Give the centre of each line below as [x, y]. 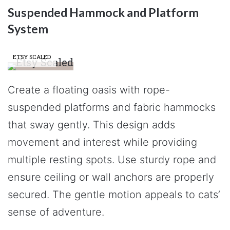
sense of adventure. [56, 212]
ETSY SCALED [32, 56]
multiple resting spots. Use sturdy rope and [112, 159]
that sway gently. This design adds [91, 124]
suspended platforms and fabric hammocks [112, 107]
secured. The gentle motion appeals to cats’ [114, 194]
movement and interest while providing [102, 142]
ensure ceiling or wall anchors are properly [111, 177]
